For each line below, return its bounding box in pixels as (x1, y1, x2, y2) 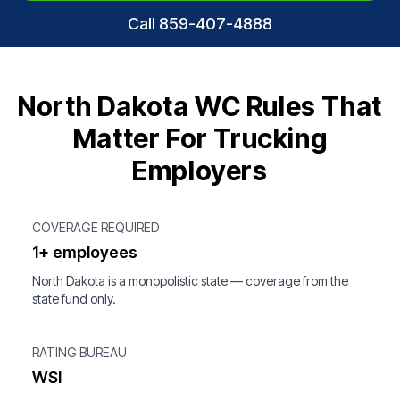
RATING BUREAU (32, 345, 127, 360)
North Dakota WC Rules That (18, 90, 382, 122)
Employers (132, 154, 268, 187)
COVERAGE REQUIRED (32, 220, 159, 235)
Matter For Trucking (72, 122, 328, 154)
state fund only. (32, 291, 116, 306)
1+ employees (32, 243, 137, 262)
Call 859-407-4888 (128, 14, 272, 33)
